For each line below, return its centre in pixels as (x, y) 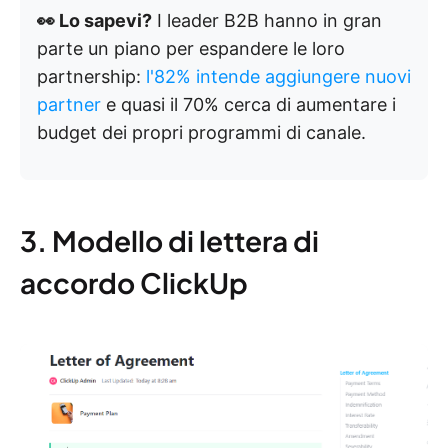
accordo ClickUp (134, 283)
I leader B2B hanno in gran (267, 21)
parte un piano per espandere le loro (191, 49)
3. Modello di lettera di (169, 241)
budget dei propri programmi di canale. (201, 133)
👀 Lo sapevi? (94, 21)
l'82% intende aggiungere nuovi (278, 77)
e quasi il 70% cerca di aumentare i (248, 105)
